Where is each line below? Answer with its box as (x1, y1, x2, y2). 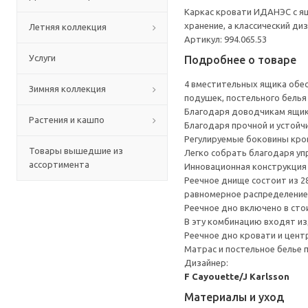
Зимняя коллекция (29, 84, 106, 93)
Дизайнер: (184, 258, 228, 267)
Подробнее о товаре (184, 54, 296, 66)
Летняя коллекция (29, 22, 107, 32)
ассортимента (29, 159, 89, 169)
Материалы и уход (184, 291, 284, 303)
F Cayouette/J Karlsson (184, 272, 289, 281)
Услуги (29, 53, 56, 63)
